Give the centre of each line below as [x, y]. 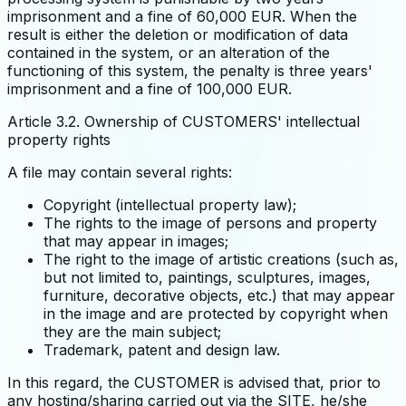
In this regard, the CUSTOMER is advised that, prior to [194, 382]
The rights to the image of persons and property [210, 222]
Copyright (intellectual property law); [170, 204]
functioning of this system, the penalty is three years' [190, 70]
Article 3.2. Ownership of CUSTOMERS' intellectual [184, 121]
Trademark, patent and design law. [162, 349]
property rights [59, 139]
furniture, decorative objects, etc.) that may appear [219, 295]
